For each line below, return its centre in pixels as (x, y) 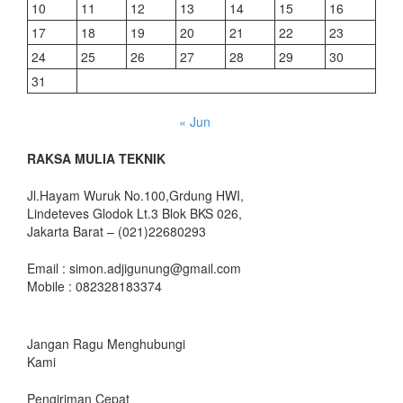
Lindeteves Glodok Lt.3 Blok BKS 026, (134, 213)
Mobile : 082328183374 (94, 286)
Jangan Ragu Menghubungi (106, 343)
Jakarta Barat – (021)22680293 (116, 231)
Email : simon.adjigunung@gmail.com (134, 268)
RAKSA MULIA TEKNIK (96, 158)
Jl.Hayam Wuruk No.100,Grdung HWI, (135, 195)
